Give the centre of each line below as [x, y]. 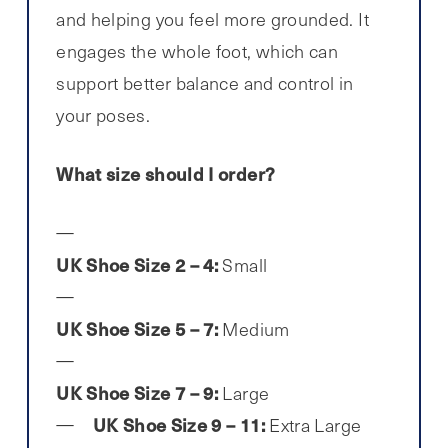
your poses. [103, 114]
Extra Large [313, 424]
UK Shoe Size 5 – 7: [137, 328]
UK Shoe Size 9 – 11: [178, 424]
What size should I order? [166, 173]
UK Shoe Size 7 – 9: [137, 392]
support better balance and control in [205, 82]
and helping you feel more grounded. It [212, 18]
